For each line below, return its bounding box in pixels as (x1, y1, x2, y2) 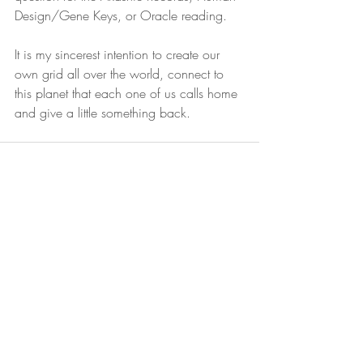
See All (226, 254, 259, 270)
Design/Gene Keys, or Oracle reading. (15, 6, 231, 25)
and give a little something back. (15, 104, 194, 122)
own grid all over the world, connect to (15, 65, 228, 83)
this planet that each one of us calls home (15, 84, 241, 103)
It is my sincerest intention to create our (15, 45, 224, 64)
